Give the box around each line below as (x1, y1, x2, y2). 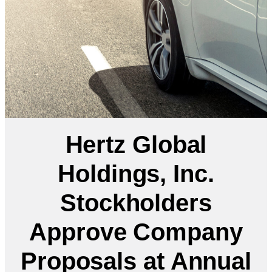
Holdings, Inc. (58, 160, 214, 187)
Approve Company (29, 218, 243, 245)
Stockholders (60, 189, 212, 216)
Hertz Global (65, 131, 207, 158)
